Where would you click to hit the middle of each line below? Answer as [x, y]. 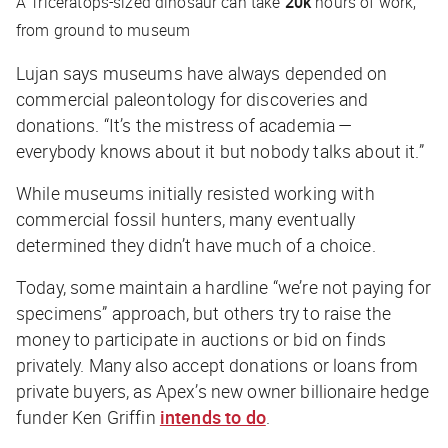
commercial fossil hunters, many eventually [186, 218]
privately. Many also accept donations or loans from [217, 364]
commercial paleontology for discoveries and [192, 98]
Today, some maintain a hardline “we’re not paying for [223, 286]
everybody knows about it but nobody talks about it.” [220, 150]
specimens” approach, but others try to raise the [204, 312]
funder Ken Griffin [88, 416]
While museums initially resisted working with [195, 192]
